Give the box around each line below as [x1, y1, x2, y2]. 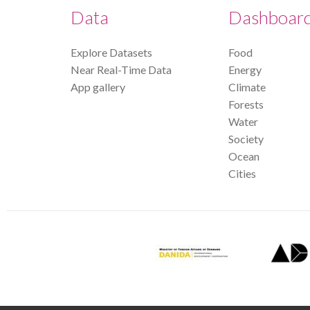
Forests [228, 97, 264, 111]
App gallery [71, 80, 125, 93]
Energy [228, 62, 262, 76]
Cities [228, 166, 256, 180]
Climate [228, 80, 266, 93]
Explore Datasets [71, 45, 152, 59]
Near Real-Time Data [71, 62, 172, 76]
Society [228, 131, 264, 145]
